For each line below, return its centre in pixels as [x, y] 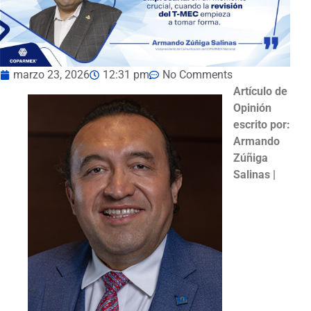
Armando [257, 142]
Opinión [252, 108]
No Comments [197, 75]
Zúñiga [251, 158]
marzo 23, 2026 [51, 75]
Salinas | [254, 175]
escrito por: [262, 125]
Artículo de [260, 92]
